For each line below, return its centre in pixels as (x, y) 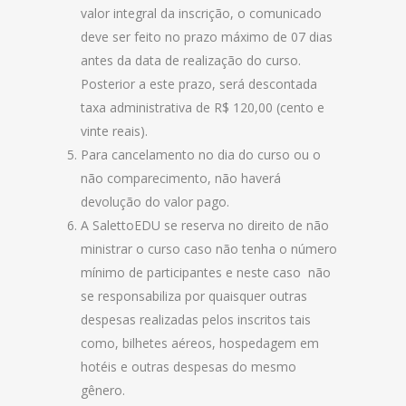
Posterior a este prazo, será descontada (199, 84)
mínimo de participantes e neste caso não (206, 272)
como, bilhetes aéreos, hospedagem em (200, 343)
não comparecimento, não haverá (181, 178)
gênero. (103, 390)
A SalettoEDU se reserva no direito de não (205, 225)
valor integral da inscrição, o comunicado (201, 13)
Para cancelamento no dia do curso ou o (201, 155)
